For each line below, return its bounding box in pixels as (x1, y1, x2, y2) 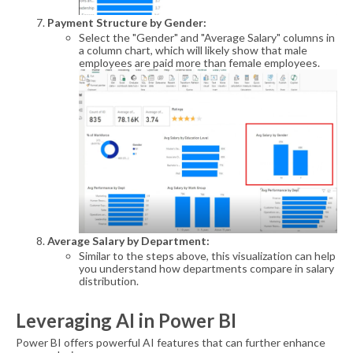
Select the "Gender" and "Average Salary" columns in (79, 31, 335, 45)
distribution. (79, 274, 139, 288)
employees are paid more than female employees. (79, 56, 320, 70)
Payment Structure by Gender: (47, 16, 206, 30)
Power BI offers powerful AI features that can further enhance (16, 336, 325, 350)
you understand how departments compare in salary (79, 262, 334, 276)
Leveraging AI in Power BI (16, 309, 236, 333)
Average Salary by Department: (47, 234, 210, 248)
